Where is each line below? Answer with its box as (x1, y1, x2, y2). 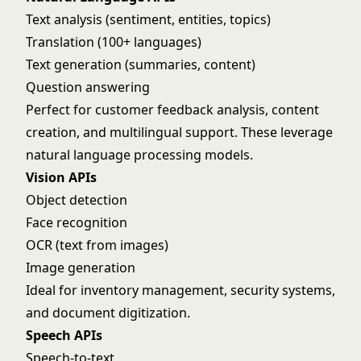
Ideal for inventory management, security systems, (26, 281, 335, 299)
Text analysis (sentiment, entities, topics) (26, 10, 271, 28)
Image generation (26, 259, 135, 276)
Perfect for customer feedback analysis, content (26, 101, 319, 118)
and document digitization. (26, 304, 190, 322)
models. (201, 146, 253, 164)
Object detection (26, 191, 127, 209)
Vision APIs (26, 168, 97, 186)
